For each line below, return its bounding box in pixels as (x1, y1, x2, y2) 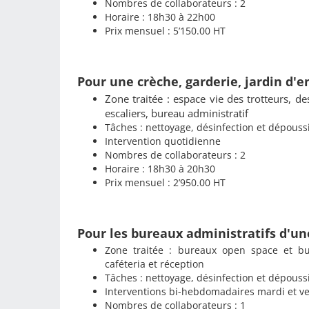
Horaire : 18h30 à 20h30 (105, 161, 215, 175)
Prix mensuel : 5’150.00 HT (105, 23, 226, 37)
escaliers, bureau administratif (105, 106, 248, 120)
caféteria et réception (105, 257, 204, 270)
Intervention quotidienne (105, 134, 221, 148)
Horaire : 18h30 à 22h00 (105, 10, 215, 23)
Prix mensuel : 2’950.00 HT (105, 175, 226, 189)
